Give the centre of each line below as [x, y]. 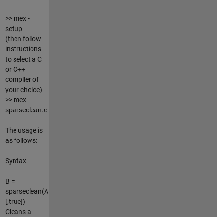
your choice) [23, 89]
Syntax [15, 161]
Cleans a [18, 211]
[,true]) [15, 201]
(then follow [23, 39]
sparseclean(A [27, 191]
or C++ [15, 69]
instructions [23, 49]
